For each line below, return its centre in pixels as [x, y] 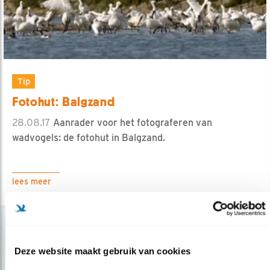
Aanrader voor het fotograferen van [131, 122]
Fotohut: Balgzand [64, 102]
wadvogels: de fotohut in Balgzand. [89, 137]
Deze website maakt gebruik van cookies [102, 251]
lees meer [32, 181]
